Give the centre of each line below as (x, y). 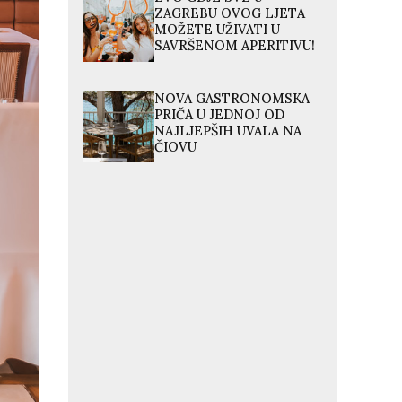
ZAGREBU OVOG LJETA (230, 14)
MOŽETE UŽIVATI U (218, 30)
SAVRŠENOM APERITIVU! (235, 46)
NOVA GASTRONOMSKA (232, 98)
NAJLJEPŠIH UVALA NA (228, 131)
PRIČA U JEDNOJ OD (220, 114)
